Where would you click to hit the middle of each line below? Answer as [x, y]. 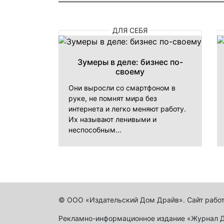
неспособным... [95, 129]
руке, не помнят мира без [113, 98]
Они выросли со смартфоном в [122, 87]
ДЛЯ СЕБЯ [130, 30]
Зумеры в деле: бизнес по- [130, 62]
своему [130, 71]
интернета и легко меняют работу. [127, 108]
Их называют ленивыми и [112, 119]
